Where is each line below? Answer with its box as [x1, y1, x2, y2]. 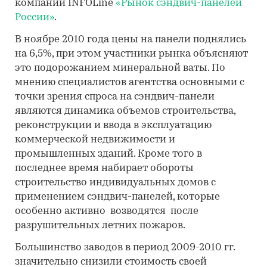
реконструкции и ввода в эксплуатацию [15, 120, 212, 131]
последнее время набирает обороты [15, 163, 194, 173]
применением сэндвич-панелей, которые [15, 192, 220, 202]
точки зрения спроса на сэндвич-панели [15, 92, 215, 102]
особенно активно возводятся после [15, 206, 198, 216]
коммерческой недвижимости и [15, 135, 175, 145]
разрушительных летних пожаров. [15, 221, 185, 231]
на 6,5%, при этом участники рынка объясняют [15, 49, 248, 59]
